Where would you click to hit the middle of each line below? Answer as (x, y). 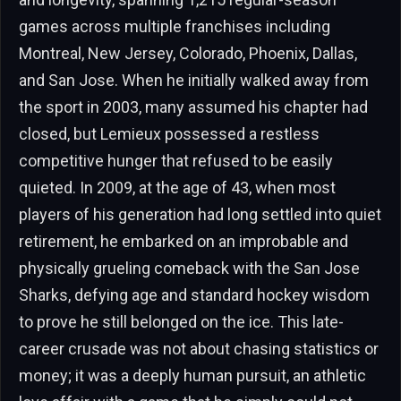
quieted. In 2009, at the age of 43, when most (177, 188)
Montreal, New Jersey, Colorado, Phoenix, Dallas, (188, 54)
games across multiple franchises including (175, 27)
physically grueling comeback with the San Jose (189, 269)
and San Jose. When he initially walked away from (194, 81)
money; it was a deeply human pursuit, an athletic (192, 376)
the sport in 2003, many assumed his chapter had (193, 107)
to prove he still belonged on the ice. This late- (181, 322)
